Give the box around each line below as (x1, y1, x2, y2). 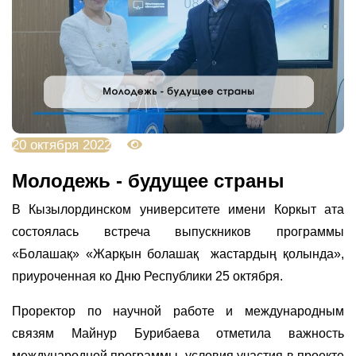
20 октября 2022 (12, 137, 111, 153)
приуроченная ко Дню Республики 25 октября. (12, 269, 283, 283)
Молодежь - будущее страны (12, 169, 284, 192)
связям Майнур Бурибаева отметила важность (12, 326, 344, 340)
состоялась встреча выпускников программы (12, 224, 344, 238)
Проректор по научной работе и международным (12, 304, 344, 318)
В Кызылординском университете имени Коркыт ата (12, 202, 344, 216)
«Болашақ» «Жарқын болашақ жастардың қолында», (12, 246, 344, 261)
